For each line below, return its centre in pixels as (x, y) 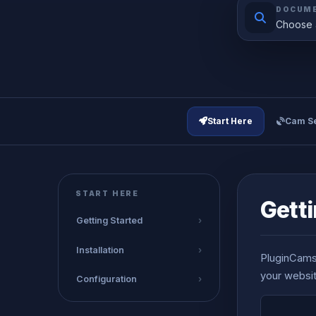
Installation (100, 250)
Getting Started (109, 220)
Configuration (106, 279)
